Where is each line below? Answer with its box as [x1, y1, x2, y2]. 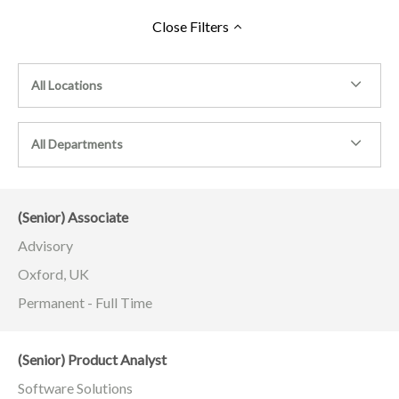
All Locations [31, 77, 102, 93]
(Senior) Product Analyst [18, 350, 167, 368]
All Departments [31, 136, 123, 152]
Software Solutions [18, 379, 133, 396]
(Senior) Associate [18, 208, 128, 225]
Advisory [18, 236, 73, 254]
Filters [187, 17, 229, 35]
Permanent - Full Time [18, 293, 152, 311]
